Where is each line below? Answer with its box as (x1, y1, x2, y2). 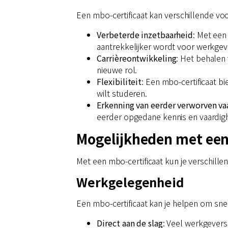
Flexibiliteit (97, 75, 142, 88)
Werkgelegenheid (76, 173, 184, 191)
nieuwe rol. (97, 63, 137, 76)
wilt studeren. (97, 87, 148, 99)
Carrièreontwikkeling (97, 51, 177, 64)
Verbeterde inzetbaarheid (97, 28, 193, 41)
